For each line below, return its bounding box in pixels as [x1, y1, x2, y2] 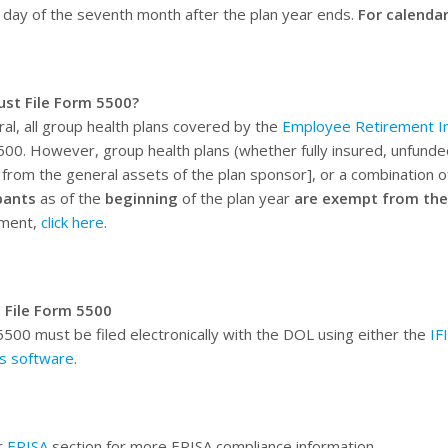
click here [40, 211, 104, 232]
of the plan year [181, 187, 294, 208]
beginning [104, 187, 182, 208]
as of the [35, 187, 105, 208]
